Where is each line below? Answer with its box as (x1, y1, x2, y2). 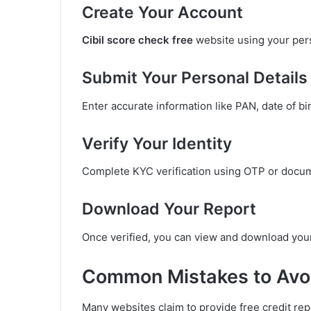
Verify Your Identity (82, 133, 232, 153)
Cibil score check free (82, 33, 193, 47)
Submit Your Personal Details (82, 68, 308, 88)
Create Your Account (82, 2, 243, 22)
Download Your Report (82, 199, 256, 219)
